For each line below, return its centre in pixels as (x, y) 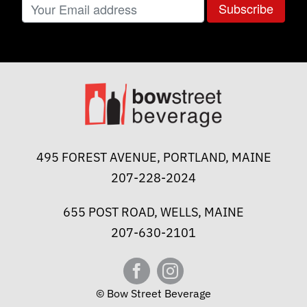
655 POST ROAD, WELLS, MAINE (153, 212)
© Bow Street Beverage (153, 293)
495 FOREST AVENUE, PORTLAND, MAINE (153, 157)
